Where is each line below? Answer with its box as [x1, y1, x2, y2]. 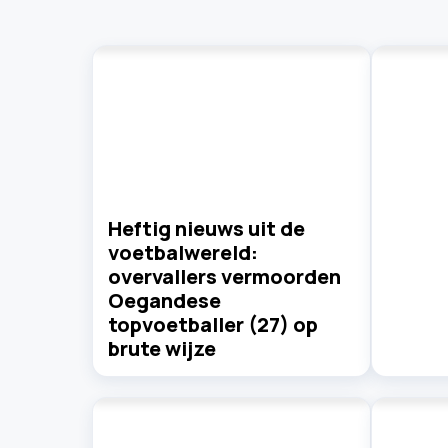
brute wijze [108, 334, 216, 362]
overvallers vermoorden [108, 262, 341, 290]
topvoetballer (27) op [108, 310, 318, 338]
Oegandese [108, 286, 221, 314]
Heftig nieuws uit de [108, 214, 305, 242]
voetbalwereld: [108, 238, 258, 266]
